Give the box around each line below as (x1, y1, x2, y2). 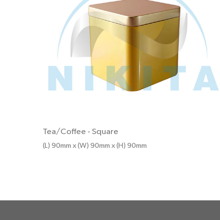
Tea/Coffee (43, 127, 86, 136)
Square (92, 127, 118, 136)
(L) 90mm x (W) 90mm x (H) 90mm (43, 141, 147, 149)
